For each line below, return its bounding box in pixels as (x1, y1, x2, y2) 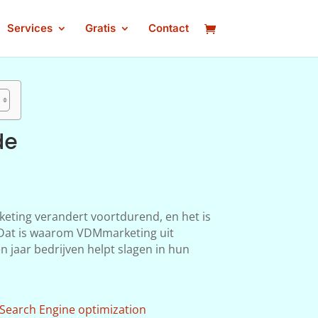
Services (6, 21, 53, 35)
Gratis (84, 21, 116, 35)
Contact (148, 21, 189, 35)
